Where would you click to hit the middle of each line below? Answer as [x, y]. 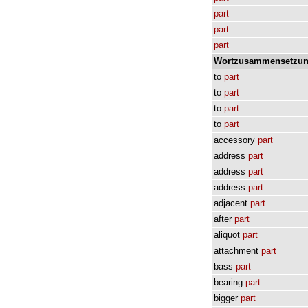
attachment [236, 251]
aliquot [227, 235]
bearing [228, 282]
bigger [226, 298]
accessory [234, 140]
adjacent [231, 203]
